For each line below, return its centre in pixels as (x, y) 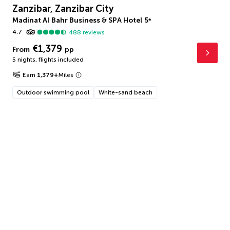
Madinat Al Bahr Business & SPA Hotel (78, 20)
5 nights (24, 60)
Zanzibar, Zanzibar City (63, 9)
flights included (61, 60)
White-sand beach (126, 92)
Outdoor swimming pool (53, 92)
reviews (93, 32)
